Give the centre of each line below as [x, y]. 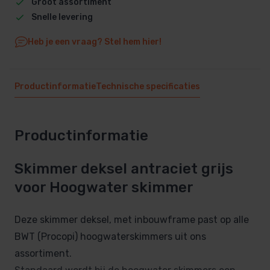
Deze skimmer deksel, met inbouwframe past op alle [132, 220]
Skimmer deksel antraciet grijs [124, 169]
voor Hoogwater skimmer [104, 188]
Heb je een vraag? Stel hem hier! [94, 42]
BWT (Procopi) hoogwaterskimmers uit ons [110, 237]
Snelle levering [62, 17]
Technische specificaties [148, 86]
